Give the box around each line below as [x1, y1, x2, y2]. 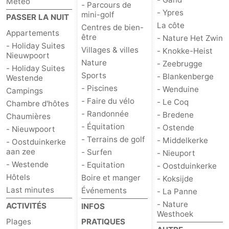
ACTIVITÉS [6, 201, 47, 211]
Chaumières [6, 111, 51, 122]
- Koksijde [156, 174, 193, 184]
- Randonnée [81, 109, 129, 119]
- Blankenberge [156, 72, 214, 82]
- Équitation [81, 122, 125, 132]
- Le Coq [156, 97, 189, 107]
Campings [6, 86, 43, 96]
